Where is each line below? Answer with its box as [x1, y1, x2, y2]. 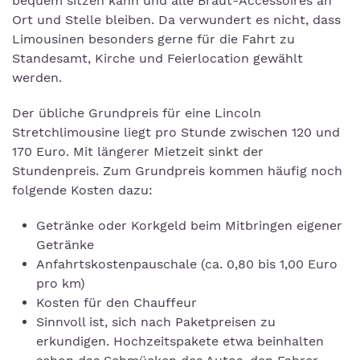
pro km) [36, 276, 85, 291]
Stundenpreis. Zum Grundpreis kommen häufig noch [12, 163, 342, 178]
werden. [12, 70, 62, 85]
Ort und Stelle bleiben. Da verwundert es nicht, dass [12, 12, 341, 27]
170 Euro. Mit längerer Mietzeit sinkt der [12, 144, 264, 159]
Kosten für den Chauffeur [36, 295, 197, 310]
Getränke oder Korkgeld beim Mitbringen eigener [36, 218, 342, 233]
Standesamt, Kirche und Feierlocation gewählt [12, 51, 303, 66]
